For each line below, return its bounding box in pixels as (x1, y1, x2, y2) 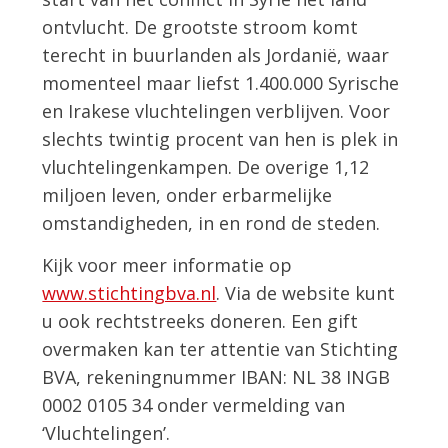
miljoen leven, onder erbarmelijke (42, 183, 333, 208)
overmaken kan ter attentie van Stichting (42, 336, 399, 361)
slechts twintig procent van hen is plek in (42, 127, 399, 152)
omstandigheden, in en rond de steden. (42, 211, 381, 236)
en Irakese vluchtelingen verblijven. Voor (42, 99, 391, 124)
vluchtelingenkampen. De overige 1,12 (42, 155, 370, 180)
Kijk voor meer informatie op (42, 252, 293, 277)
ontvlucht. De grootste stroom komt (42, 15, 359, 40)
